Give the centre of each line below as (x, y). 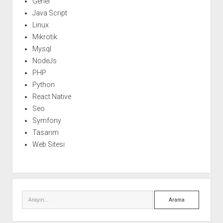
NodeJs (44, 61)
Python (43, 85)
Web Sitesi (48, 145)
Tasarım (45, 133)
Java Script (50, 13)
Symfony (47, 121)
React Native (52, 97)
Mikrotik (45, 37)
